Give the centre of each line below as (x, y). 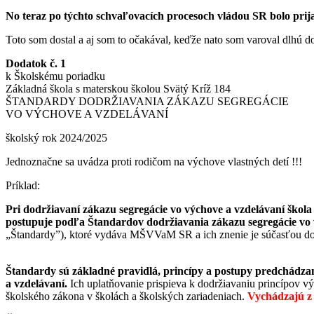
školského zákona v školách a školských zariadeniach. (127, 296)
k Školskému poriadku (55, 76)
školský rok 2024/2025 (56, 137)
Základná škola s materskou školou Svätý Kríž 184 (118, 88)
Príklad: (23, 185)
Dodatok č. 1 (36, 63)
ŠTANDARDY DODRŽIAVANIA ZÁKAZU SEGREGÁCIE (147, 101)
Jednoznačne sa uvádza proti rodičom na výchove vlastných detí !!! (154, 161)
